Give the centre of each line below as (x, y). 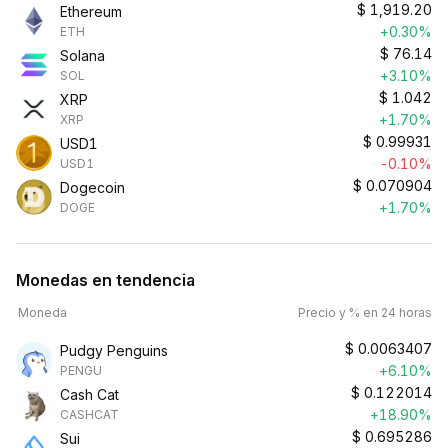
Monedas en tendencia (105, 280)
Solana (82, 55)
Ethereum (91, 11)
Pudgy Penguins (114, 350)
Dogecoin (92, 187)
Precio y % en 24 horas (365, 312)
